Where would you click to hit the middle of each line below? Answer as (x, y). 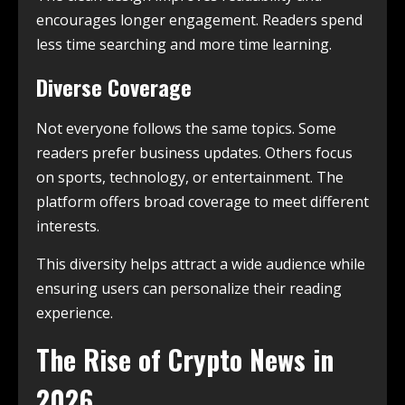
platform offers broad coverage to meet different (202, 202)
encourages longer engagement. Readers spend (199, 20)
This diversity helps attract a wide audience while (201, 264)
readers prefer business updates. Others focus (194, 153)
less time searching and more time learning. (184, 44)
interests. (68, 226)
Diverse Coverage (114, 87)
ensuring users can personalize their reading (189, 288)
